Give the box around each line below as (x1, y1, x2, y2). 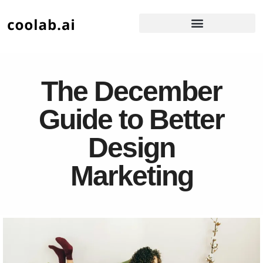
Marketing (70, 160, 193, 191)
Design (88, 131, 175, 163)
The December (41, 75, 222, 107)
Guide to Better (39, 103, 224, 135)
